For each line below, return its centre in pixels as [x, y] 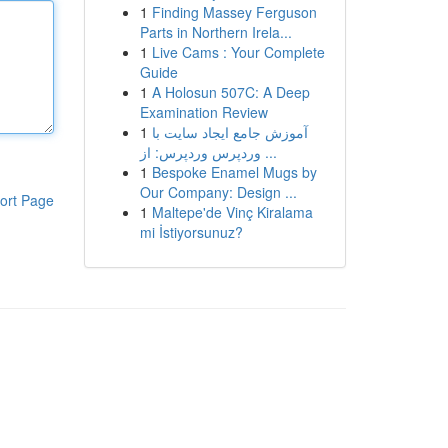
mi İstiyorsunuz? [191, 232]
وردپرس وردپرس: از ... [268, 152]
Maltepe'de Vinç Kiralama [232, 212]
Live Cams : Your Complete [238, 52]
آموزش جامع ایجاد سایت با [229, 132]
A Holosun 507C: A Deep [230, 92]
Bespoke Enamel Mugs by [234, 172]
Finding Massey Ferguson [234, 12]
